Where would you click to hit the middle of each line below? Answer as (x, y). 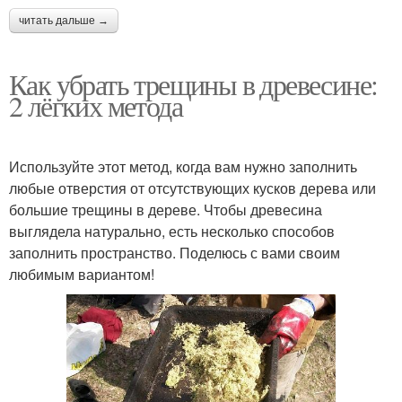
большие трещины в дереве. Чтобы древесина (166, 209)
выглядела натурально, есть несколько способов (172, 231)
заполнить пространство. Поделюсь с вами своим (175, 252)
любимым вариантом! (82, 274)
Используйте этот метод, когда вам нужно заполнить (183, 166)
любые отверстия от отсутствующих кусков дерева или (192, 188)
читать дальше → (64, 20)
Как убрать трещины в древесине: (193, 83)
